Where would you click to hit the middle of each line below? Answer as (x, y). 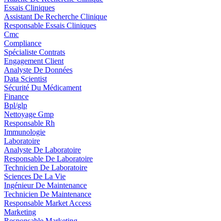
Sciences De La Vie (35, 176)
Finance (16, 96)
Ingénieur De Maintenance (45, 185)
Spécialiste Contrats (35, 52)
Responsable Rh (29, 123)
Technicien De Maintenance (48, 194)
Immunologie (25, 132)
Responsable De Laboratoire (48, 159)
